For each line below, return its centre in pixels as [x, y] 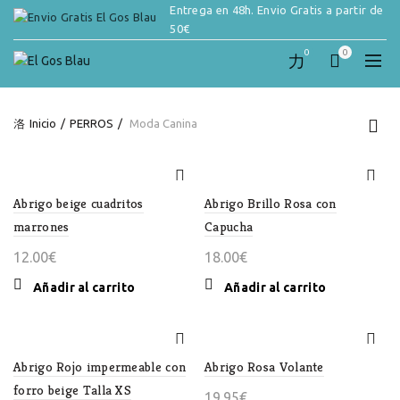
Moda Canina [162, 123]
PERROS [92, 123]
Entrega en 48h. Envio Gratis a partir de [277, 10]
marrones [42, 226]
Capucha [229, 226]
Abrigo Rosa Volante [264, 367]
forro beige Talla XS [73, 390]
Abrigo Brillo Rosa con [271, 203]
